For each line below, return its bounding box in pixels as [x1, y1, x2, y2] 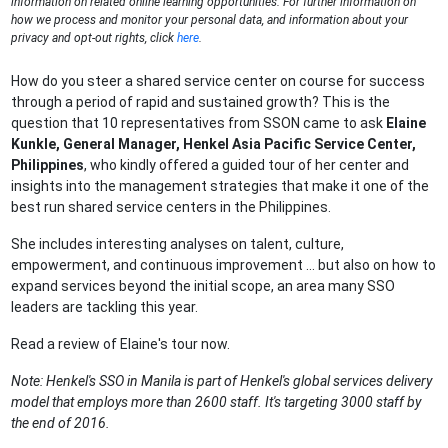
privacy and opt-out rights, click [11, 31, 178, 46]
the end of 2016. [11, 415, 111, 432]
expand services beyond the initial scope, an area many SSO [11, 278, 396, 295]
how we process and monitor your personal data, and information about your [11, 13, 409, 28]
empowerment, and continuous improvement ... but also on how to [11, 257, 437, 274]
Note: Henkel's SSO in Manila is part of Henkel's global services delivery [11, 373, 433, 390]
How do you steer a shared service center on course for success [11, 73, 426, 90]
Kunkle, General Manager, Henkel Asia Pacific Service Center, [11, 136, 417, 153]
